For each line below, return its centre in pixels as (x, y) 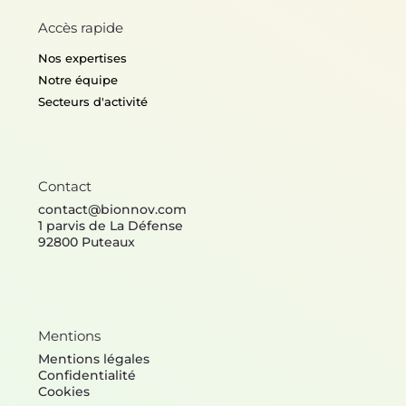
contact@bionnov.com (112, 282)
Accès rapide (81, 100)
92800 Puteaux (86, 315)
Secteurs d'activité (93, 174)
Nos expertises (83, 130)
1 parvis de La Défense (110, 299)
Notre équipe (78, 152)
